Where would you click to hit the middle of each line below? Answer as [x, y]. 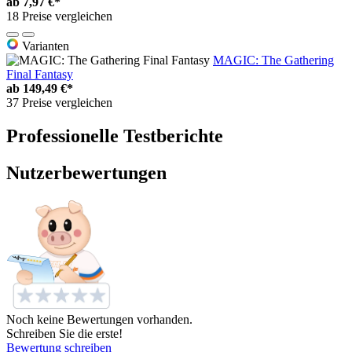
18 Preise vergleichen [59, 16]
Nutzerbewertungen [86, 172]
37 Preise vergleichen [59, 103]
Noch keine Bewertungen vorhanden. [99, 319]
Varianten [44, 46]
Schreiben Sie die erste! [64, 333]
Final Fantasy [40, 75]
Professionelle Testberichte [115, 136]
